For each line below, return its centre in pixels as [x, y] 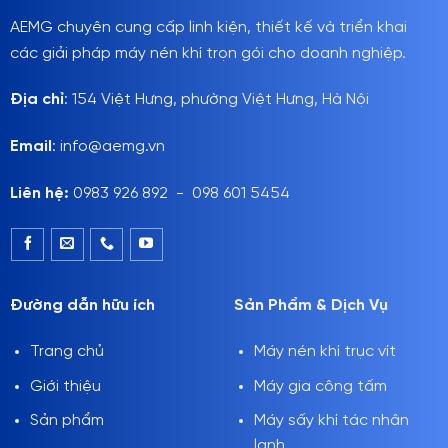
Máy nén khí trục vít [324, 352]
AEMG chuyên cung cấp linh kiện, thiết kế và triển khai [208, 27]
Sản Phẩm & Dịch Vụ [310, 306]
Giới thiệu [65, 386]
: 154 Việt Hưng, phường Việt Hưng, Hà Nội [216, 100]
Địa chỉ [36, 100]
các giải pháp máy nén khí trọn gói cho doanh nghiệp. [207, 53]
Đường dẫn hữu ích [82, 306]
